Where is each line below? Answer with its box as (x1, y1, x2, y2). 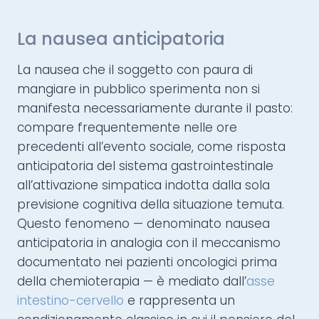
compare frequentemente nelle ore (17, 119, 237, 137)
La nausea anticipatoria (17, 27, 225, 51)
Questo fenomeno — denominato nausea (17, 215, 270, 233)
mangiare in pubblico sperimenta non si (17, 80, 260, 98)
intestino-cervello (17, 292, 124, 310)
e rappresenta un (124, 292, 235, 310)
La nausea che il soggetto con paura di (17, 61, 253, 79)
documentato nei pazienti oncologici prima (17, 253, 277, 271)
